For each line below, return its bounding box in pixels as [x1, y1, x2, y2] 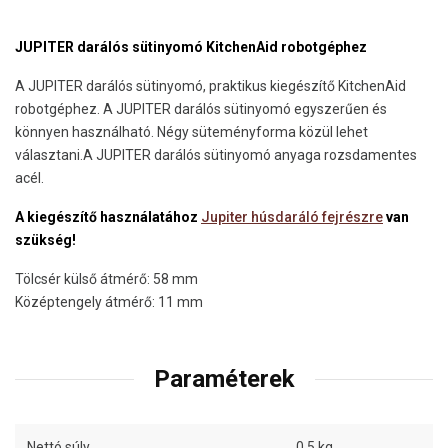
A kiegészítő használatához [15, 209, 201, 226]
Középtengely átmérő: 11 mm [15, 294, 203, 311]
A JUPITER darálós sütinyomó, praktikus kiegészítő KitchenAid [15, 78, 406, 95]
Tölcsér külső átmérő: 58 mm [15, 271, 198, 288]
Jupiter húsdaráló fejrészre [201, 209, 383, 226]
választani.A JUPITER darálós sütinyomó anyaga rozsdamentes [15, 147, 417, 164]
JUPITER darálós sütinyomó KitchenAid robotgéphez [15, 39, 367, 56]
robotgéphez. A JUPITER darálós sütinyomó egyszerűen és [15, 101, 387, 118]
